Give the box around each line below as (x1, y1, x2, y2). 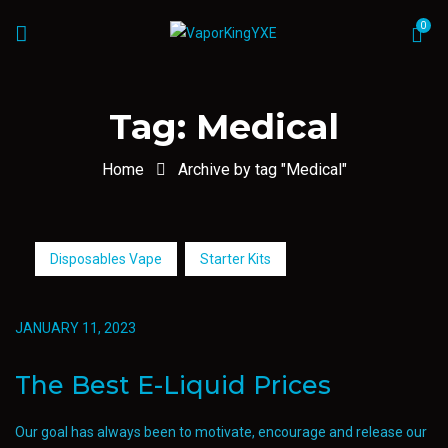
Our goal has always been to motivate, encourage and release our (15, 424, 427, 440)
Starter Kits (200, 251, 271, 267)
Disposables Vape (50, 251, 162, 267)
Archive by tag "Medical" (177, 160, 347, 179)
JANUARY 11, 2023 (15, 320, 136, 336)
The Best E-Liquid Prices (15, 370, 331, 400)
